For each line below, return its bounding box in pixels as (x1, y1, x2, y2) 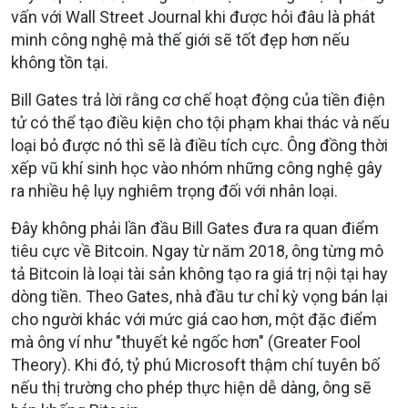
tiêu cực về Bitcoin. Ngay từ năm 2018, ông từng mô (11, 240, 383, 260)
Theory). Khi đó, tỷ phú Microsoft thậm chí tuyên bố (11, 354, 380, 374)
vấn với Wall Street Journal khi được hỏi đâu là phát (11, 6, 375, 26)
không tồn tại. (11, 52, 108, 72)
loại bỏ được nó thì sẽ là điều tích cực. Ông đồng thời (11, 135, 388, 155)
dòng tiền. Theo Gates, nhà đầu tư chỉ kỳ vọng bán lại (11, 286, 388, 306)
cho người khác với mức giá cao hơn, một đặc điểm (11, 309, 377, 329)
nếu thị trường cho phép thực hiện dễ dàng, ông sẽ (11, 377, 372, 397)
